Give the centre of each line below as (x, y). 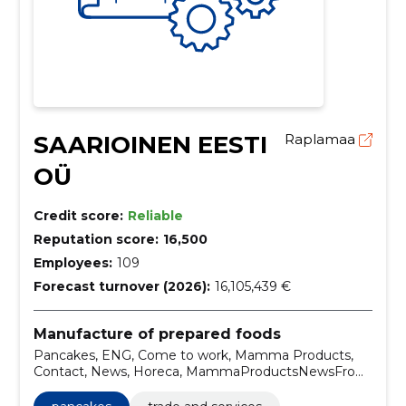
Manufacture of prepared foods (157, 333)
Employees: (72, 262)
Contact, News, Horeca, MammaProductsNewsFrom (201, 372)
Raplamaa (322, 139)
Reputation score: (96, 239)
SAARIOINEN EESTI (150, 145)
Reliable (155, 215)
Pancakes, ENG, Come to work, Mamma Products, (193, 356)
